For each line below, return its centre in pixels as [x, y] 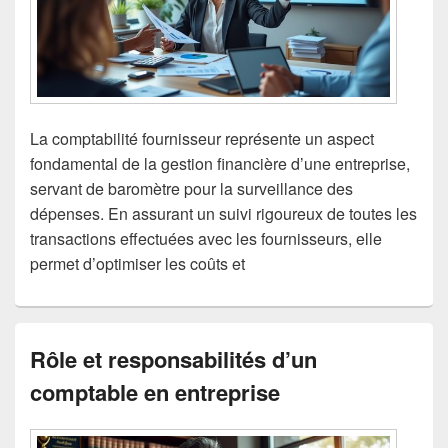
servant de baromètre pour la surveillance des [191, 188]
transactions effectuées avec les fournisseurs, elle [206, 238]
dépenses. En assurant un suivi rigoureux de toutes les [223, 213]
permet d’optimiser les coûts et [137, 263]
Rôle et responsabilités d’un [173, 358]
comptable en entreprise [155, 391]
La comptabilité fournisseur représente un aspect [202, 138]
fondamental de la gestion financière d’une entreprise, [220, 163]
